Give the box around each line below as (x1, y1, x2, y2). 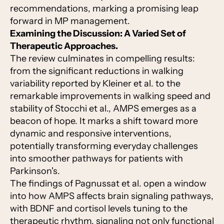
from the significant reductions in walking (10, 65, 183, 77)
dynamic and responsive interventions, (10, 128, 171, 139)
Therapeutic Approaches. (10, 40, 118, 52)
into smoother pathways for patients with (10, 153, 183, 164)
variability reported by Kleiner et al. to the (10, 78, 180, 89)
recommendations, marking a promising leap (10, 3, 198, 14)
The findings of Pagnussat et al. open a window (10, 178, 206, 189)
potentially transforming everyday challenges (10, 140, 198, 152)
